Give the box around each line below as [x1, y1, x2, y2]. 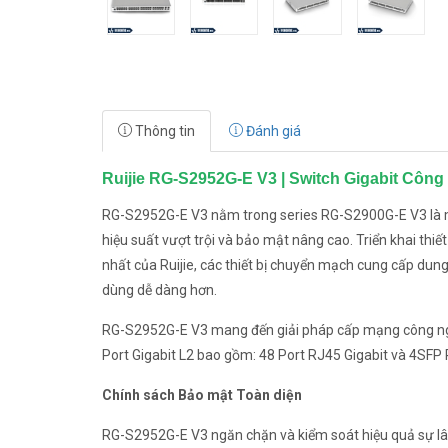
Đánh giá [243, 123, 301, 139]
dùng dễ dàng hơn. [102, 282, 217, 298]
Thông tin [132, 123, 195, 139]
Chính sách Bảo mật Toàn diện [102, 387, 302, 403]
